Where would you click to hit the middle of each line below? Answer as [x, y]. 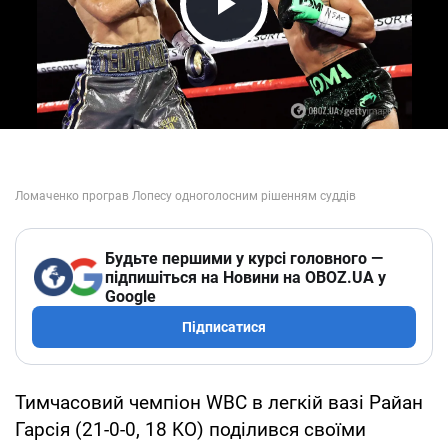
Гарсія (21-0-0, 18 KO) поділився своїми [190, 429]
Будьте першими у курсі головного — [244, 258]
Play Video [280, 41]
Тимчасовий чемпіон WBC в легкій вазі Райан [219, 402]
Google [130, 296]
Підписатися [224, 326]
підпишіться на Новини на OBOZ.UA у [245, 277]
